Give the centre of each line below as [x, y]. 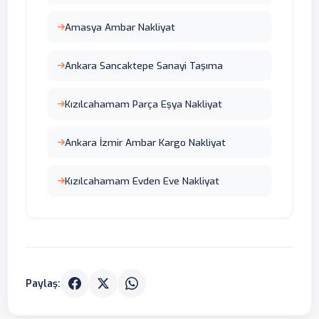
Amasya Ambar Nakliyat [120, 27]
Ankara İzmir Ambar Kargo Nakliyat [146, 142]
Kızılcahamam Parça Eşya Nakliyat [144, 104]
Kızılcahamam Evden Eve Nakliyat [142, 181]
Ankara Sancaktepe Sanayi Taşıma [144, 66]
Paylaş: [43, 283]
